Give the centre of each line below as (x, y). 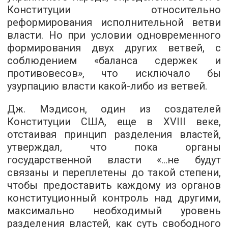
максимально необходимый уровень (114, 211)
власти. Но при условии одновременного (114, 35)
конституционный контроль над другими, (114, 198)
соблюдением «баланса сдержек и (114, 61)
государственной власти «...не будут (114, 160)
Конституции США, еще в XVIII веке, (114, 122)
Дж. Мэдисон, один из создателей (114, 109)
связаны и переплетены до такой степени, (114, 173)
